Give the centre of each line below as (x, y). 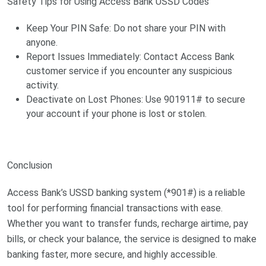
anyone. (42, 43)
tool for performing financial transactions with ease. (115, 208)
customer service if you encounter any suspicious (129, 71)
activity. (42, 85)
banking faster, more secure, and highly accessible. (112, 255)
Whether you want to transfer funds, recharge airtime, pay (128, 224)
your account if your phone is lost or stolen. (116, 114)
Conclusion (30, 166)
